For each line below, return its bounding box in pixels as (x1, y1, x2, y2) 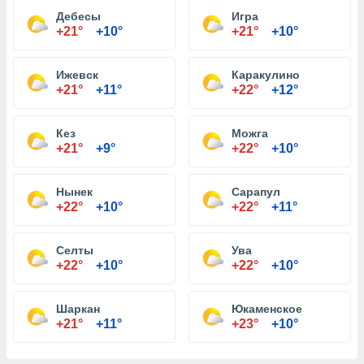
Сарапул (232, 185, 280, 198)
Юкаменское (232, 302, 302, 315)
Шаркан (56, 302, 100, 315)
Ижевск (56, 68, 98, 81)
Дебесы (56, 10, 101, 23)
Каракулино (232, 68, 300, 81)
